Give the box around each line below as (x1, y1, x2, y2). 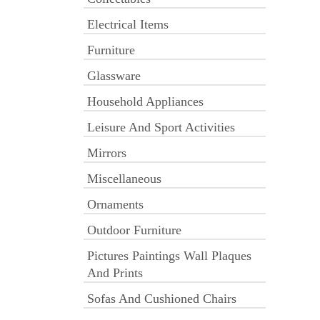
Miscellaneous (87, 171, 161, 186)
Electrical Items (87, 17, 169, 31)
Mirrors (87, 146, 126, 160)
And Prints (87, 266, 143, 280)
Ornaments (87, 197, 144, 211)
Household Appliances (87, 94, 204, 109)
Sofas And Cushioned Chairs (87, 291, 236, 306)
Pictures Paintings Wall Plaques (87, 249, 251, 263)
